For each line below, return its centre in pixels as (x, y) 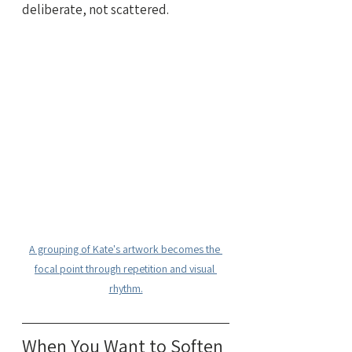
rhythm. (126, 289)
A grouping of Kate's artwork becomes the (126, 249)
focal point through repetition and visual (126, 269)
